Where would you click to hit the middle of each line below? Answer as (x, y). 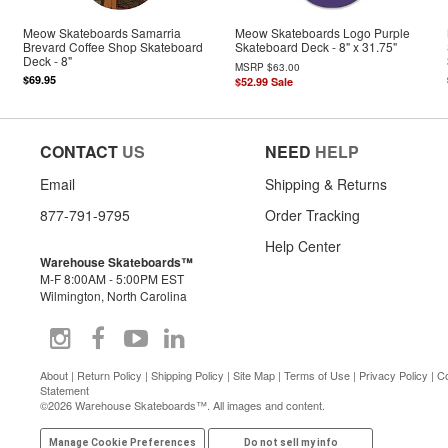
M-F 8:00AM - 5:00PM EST (112, 278)
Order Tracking (312, 214)
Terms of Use (317, 374)
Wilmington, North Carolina (113, 295)
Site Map (254, 374)
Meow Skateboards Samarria (102, 33)
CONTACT (79, 151)
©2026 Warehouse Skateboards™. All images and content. (182, 404)
